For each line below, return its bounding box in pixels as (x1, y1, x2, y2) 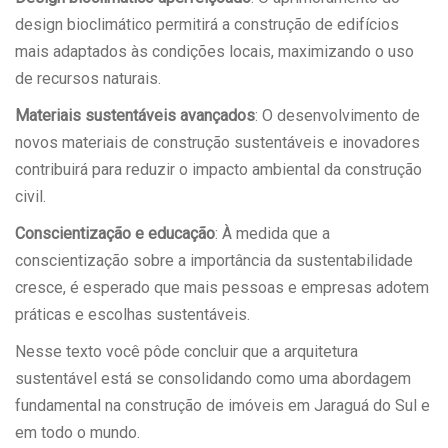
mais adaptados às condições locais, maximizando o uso (15, 42, 414, 62)
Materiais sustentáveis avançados (15, 106, 255, 126)
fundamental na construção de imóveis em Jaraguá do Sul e (15, 396, 430, 416)
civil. (15, 187, 46, 207)
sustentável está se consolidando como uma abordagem (15, 369, 411, 389)
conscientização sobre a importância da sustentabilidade (15, 251, 413, 271)
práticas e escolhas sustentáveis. (15, 305, 250, 325)
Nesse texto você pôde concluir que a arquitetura (15, 342, 358, 362)
